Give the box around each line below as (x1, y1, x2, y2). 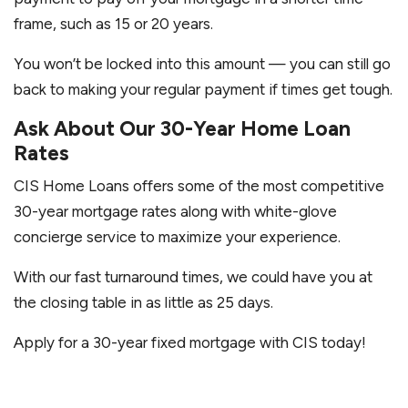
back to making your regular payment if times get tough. (14, 80, 393, 99)
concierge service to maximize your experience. (14, 228, 344, 247)
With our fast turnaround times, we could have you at (14, 268, 372, 287)
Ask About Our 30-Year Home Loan (14, 116, 351, 142)
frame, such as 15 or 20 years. (14, 15, 217, 34)
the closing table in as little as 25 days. (14, 293, 273, 312)
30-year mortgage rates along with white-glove (14, 202, 337, 221)
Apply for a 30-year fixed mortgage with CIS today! (14, 333, 366, 352)
